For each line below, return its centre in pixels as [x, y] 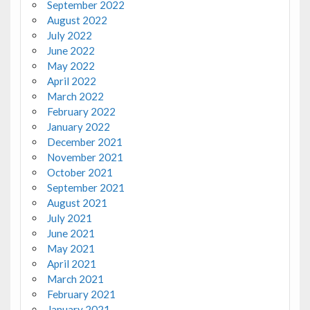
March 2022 [75, 97]
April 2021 [71, 264]
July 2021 [69, 218]
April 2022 [71, 81]
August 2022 [77, 20]
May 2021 [71, 249]
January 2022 [78, 127]
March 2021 [75, 279]
